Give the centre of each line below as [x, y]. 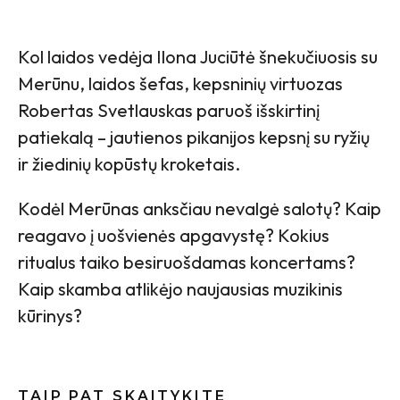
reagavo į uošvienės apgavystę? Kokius [174, 235]
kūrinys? [50, 315]
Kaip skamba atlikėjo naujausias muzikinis [180, 288]
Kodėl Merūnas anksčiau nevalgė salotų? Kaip [200, 208]
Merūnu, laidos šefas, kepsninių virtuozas [180, 83]
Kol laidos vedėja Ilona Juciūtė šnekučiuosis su [198, 56]
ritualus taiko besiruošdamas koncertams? [187, 262]
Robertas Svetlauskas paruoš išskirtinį [169, 110]
